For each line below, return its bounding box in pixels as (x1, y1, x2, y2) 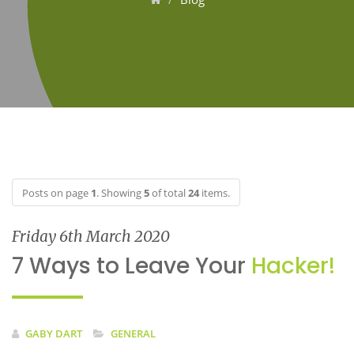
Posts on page (22, 186, 91, 200)
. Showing (96, 186, 144, 200)
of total (149, 186, 188, 200)
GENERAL (111, 326, 156, 341)
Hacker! (251, 250, 335, 281)
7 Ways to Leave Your (12, 250, 251, 281)
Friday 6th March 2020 (12, 227, 170, 246)
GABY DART (25, 326, 82, 341)
